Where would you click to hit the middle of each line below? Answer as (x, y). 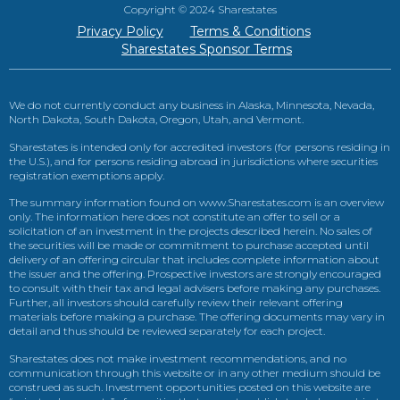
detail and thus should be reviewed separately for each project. (167, 331)
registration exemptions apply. (87, 175)
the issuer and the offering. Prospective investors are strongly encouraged (195, 274)
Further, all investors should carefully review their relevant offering (176, 303)
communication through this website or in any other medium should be (195, 372)
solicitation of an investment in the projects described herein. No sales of (191, 231)
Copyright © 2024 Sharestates (200, 10)
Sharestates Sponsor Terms (207, 50)
